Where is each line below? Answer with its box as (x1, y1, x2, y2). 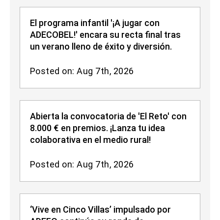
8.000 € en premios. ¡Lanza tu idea (30, 123, 165, 134)
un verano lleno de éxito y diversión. (30, 41, 172, 52)
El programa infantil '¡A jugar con (30, 18, 160, 28)
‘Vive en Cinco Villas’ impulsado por (30, 204, 171, 215)
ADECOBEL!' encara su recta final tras (30, 29, 181, 40)
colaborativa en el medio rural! (30, 135, 151, 145)
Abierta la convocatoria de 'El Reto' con (30, 111, 187, 122)
